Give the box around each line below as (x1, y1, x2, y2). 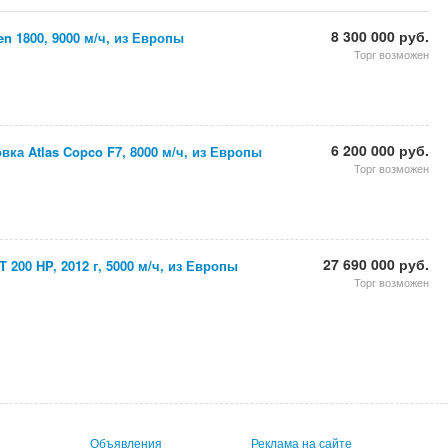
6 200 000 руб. (331, 140, 429, 160)
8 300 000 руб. (331, 26, 429, 46)
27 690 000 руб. (323, 254, 429, 274)
